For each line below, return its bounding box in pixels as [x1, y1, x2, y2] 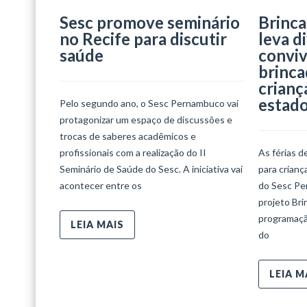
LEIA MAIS [71, 218, 124, 230]
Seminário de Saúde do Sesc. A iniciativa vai [60, 162, 243, 175]
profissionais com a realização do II [60, 146, 206, 158]
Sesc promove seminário [60, 12, 240, 32]
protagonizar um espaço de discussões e [60, 113, 232, 125]
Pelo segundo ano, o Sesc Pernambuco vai [60, 97, 238, 109]
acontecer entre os [60, 179, 142, 191]
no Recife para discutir [60, 28, 227, 49]
